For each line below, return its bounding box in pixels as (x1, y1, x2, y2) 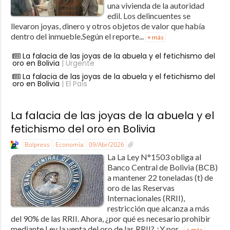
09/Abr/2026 (88, 140, 124, 149)
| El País (59, 79, 87, 89)
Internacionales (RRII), (107, 193, 185, 203)
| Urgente (59, 58, 94, 69)
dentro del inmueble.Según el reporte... (10, 31, 145, 42)
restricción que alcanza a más (107, 203, 209, 214)
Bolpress (24, 140, 50, 149)
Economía (55, 140, 83, 149)
